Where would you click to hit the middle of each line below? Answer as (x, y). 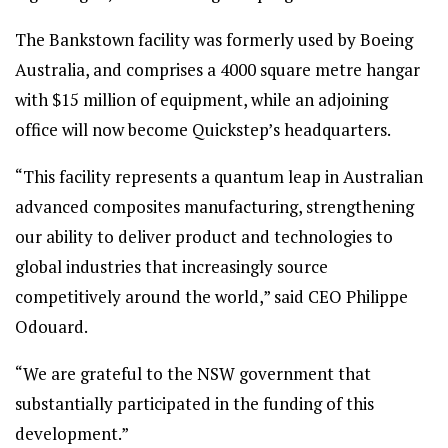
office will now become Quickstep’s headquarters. (203, 129)
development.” (72, 433)
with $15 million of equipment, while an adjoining (201, 99)
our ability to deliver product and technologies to (204, 236)
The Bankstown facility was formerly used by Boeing (214, 39)
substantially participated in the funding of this (194, 403)
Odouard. (51, 326)
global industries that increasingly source (171, 266)
